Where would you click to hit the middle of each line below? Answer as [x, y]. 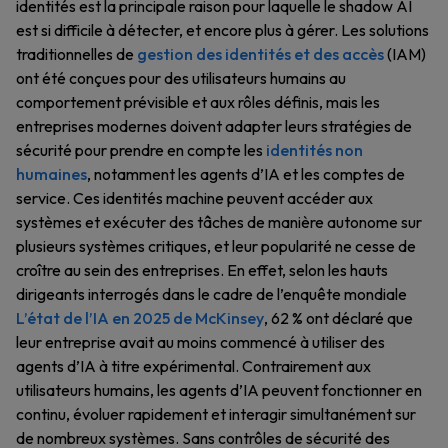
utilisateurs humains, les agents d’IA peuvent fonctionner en [219, 390]
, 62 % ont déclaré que [338, 318]
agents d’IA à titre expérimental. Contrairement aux [193, 366]
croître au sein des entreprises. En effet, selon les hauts [202, 270]
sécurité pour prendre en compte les [141, 150]
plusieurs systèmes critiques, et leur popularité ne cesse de [216, 246]
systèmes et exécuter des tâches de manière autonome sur [219, 222]
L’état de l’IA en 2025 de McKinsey [140, 318]
